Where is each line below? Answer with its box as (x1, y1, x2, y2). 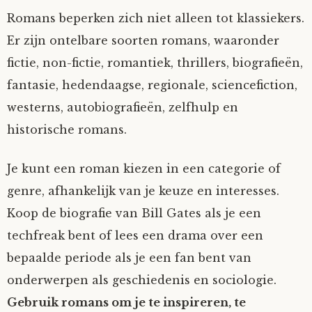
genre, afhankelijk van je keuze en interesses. (7, 184, 279, 198)
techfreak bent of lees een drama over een (7, 228, 263, 242)
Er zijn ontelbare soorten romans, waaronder (7, 33, 279, 47)
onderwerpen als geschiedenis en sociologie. (7, 273, 276, 287)
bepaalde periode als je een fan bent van (7, 251, 251, 265)
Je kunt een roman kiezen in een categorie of (7, 162, 281, 175)
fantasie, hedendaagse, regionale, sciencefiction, (7, 78, 297, 92)
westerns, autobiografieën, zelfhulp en (7, 100, 238, 114)
